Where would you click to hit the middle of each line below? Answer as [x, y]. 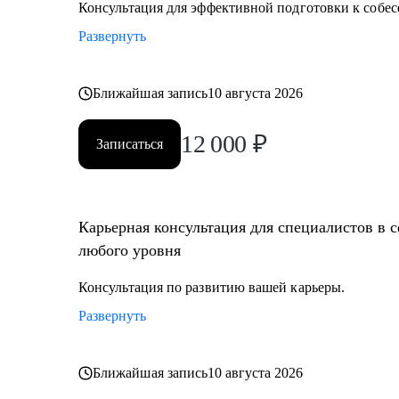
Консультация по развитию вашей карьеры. [212, 287]
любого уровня [130, 250]
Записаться [130, 144]
